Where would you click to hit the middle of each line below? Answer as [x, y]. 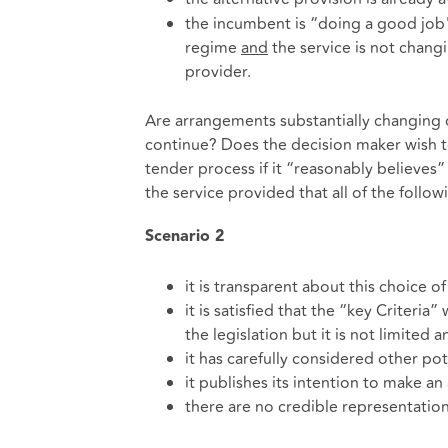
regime [212, 47]
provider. [217, 71]
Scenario [179, 237]
